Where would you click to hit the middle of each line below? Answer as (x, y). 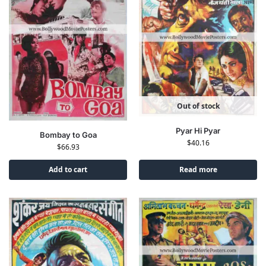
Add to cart (68, 170)
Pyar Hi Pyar (198, 131)
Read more (198, 170)
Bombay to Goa (68, 135)
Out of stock (198, 106)
